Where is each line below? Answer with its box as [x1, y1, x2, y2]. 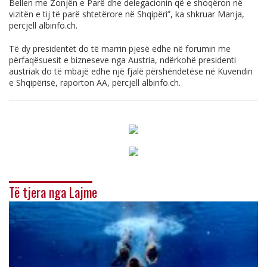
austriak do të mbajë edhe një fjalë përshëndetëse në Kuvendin [9, 65, 253, 77]
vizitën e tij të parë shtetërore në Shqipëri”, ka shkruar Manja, [9, 8, 244, 20]
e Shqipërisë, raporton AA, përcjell [9, 76, 142, 88]
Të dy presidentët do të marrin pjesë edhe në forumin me [9, 42, 231, 54]
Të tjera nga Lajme [9, 182, 97, 202]
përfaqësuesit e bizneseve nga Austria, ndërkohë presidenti [9, 54, 236, 66]
